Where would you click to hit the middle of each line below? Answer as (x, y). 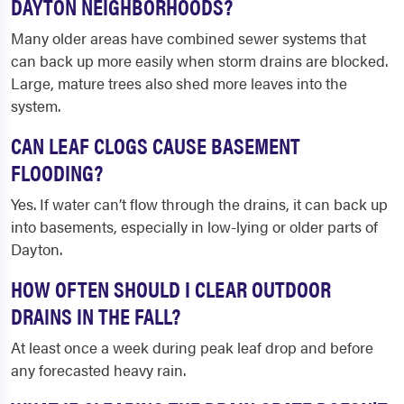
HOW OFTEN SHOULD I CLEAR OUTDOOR (171, 288)
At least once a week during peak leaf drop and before (192, 347)
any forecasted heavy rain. (98, 370)
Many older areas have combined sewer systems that (188, 38)
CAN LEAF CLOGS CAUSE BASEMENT (156, 145)
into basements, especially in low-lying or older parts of (194, 226)
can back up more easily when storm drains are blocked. (199, 60)
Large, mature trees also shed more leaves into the (179, 83)
